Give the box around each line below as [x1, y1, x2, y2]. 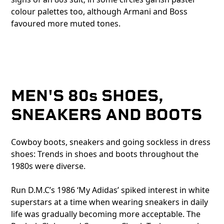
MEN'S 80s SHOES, [11, 86, 164, 105]
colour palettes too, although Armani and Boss [11, 6, 188, 17]
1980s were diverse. [11, 160, 86, 172]
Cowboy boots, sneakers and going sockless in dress [11, 136, 211, 148]
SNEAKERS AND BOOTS [11, 105, 202, 124]
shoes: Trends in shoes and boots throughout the [11, 148, 199, 160]
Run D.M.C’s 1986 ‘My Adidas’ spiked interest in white [11, 184, 210, 196]
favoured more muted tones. [11, 18, 121, 29]
